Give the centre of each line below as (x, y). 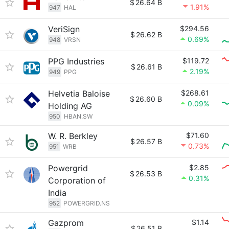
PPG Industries (76, 61)
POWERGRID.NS (87, 203)
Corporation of (77, 180)
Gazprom (66, 223)
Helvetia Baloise (79, 94)
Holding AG (70, 106)
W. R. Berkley (73, 136)
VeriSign (64, 29)
